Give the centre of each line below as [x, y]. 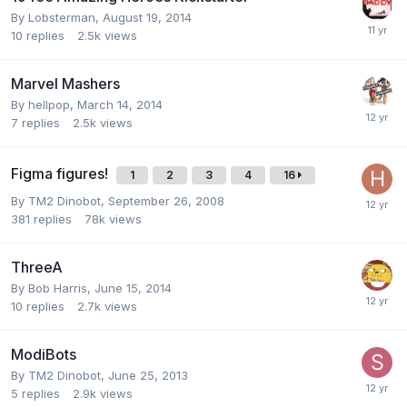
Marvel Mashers [65, 83]
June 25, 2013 [148, 375]
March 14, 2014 [120, 104]
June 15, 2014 [133, 288]
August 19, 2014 [147, 17]
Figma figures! [61, 173]
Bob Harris [58, 288]
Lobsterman [62, 17]
